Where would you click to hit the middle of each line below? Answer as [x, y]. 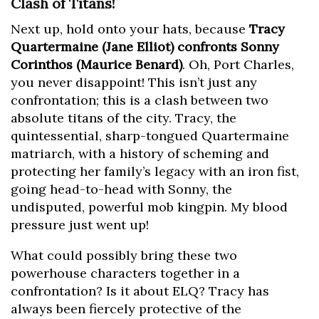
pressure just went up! [80, 225]
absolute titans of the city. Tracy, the [124, 118]
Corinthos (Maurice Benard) [96, 65]
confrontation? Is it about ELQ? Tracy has [140, 291]
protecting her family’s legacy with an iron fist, [155, 172]
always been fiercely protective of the [126, 309]
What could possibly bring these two [124, 256]
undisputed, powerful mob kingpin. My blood [149, 207]
